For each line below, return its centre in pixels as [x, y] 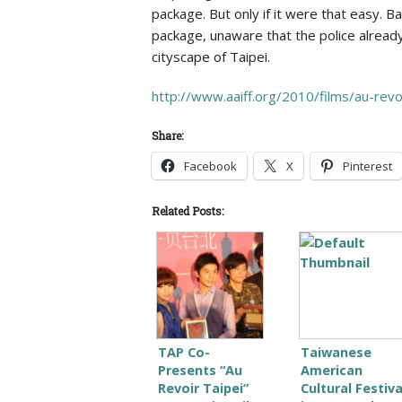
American [331, 370]
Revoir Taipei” [203, 388]
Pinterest [367, 166]
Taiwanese [336, 352]
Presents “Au [200, 370]
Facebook [210, 166]
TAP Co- [184, 352]
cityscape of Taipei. [210, 56]
